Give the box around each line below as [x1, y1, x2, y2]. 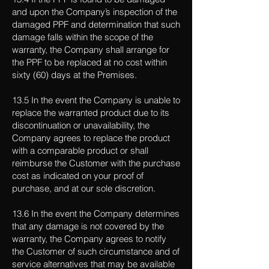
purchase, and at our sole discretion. [12, 183, 156, 194]
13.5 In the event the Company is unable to [12, 94, 180, 106]
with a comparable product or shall [12, 145, 148, 156]
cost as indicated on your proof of [12, 170, 144, 181]
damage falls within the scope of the [12, 31, 153, 43]
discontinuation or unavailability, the [12, 119, 150, 131]
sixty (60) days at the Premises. [12, 69, 137, 80]
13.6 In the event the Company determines [12, 208, 180, 219]
